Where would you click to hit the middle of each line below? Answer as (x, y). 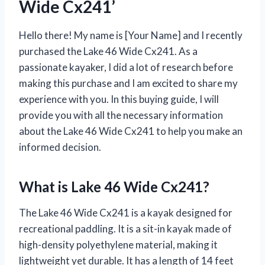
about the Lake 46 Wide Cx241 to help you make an (131, 131)
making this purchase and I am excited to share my (128, 83)
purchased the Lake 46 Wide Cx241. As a (108, 51)
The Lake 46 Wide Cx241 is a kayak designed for (126, 212)
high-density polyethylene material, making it (118, 244)
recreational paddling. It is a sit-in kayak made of (125, 228)
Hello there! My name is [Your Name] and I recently (131, 35)
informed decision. (60, 147)
